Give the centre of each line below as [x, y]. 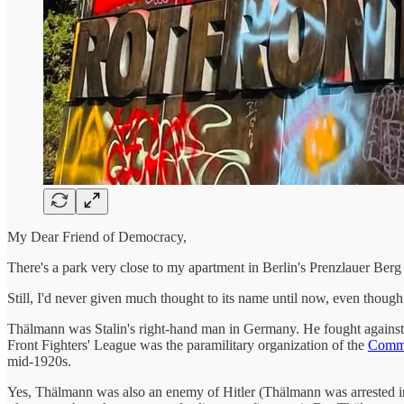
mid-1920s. [39, 361]
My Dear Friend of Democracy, [97, 236]
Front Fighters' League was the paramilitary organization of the [188, 344]
